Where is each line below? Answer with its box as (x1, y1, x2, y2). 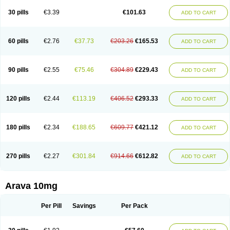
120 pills (6, 95, 30, 102)
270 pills (6, 152, 30, 160)
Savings (72, 202, 96, 209)
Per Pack (121, 202, 148, 209)
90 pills (8, 66, 29, 73)
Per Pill (41, 202, 62, 209)
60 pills (8, 37, 29, 45)
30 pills (8, 9, 29, 16)
